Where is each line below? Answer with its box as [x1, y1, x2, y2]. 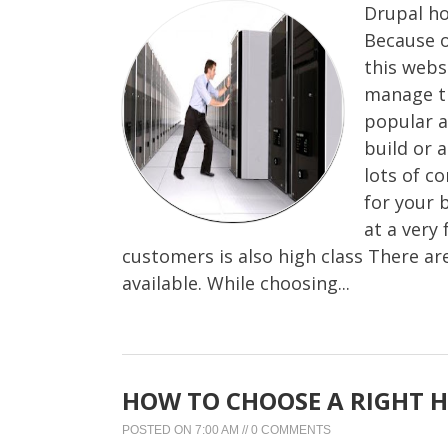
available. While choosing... [122, 270, 350, 295]
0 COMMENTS [251, 422, 331, 437]
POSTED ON [122, 422, 195, 437]
